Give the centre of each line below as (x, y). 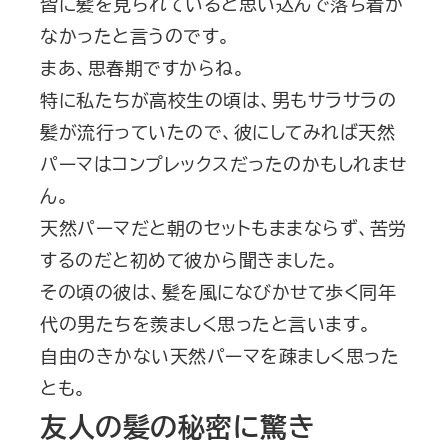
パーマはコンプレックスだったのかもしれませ (223, 163)
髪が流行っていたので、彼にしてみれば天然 (217, 131)
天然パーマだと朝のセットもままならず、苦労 (223, 227)
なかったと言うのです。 (135, 35)
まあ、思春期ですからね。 (143, 67)
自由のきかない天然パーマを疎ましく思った (219, 355)
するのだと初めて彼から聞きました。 (189, 259)
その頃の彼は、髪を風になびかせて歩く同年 (218, 291)
